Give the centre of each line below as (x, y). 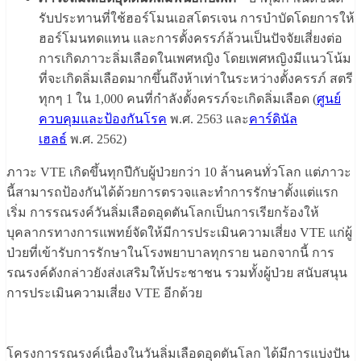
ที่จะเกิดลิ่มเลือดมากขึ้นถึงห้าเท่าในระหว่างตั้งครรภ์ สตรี (196, 79)
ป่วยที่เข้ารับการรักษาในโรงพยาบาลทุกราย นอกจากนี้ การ (170, 253)
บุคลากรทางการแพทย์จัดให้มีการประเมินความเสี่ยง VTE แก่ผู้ (179, 233)
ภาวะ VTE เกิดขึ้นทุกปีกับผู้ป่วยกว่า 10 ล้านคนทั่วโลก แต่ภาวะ (179, 172)
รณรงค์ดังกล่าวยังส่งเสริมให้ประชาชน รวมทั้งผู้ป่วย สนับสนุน (177, 273)
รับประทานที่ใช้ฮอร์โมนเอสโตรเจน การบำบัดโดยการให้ (197, 19)
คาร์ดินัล (273, 119)
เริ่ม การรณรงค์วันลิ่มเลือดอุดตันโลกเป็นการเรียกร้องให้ (163, 213)
